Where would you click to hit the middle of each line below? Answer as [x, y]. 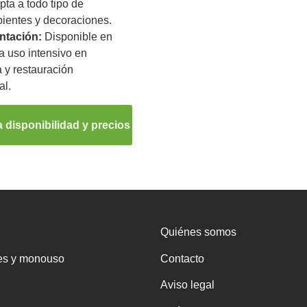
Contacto [182, 258]
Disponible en [77, 37]
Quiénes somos [198, 232]
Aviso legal [187, 285]
